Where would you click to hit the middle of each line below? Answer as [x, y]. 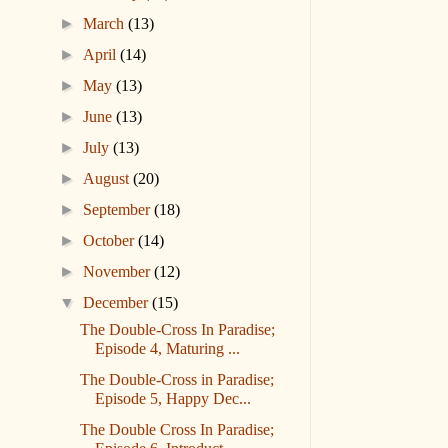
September [119, 210]
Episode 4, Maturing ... [167, 349]
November [119, 272]
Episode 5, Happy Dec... [172, 399]
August [108, 179]
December [118, 303]
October [111, 241]
